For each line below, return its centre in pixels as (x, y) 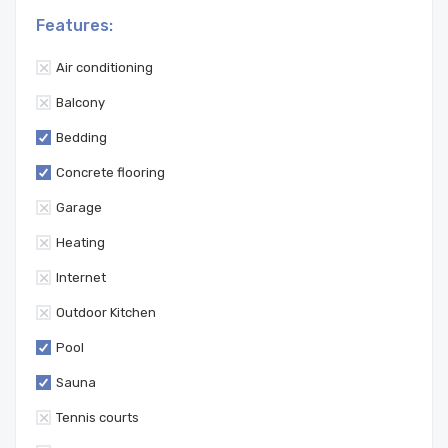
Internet (81, 277)
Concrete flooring (110, 172)
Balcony (80, 102)
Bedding (81, 137)
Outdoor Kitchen (106, 312)
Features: (74, 25)
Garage (79, 207)
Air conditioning (104, 67)
